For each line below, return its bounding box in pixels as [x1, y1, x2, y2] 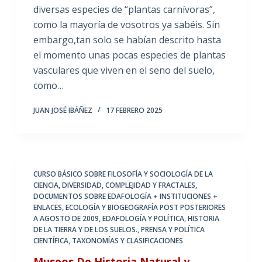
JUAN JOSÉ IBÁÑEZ [33, 105, 92, 115]
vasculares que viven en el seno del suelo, [33, 63, 215, 77]
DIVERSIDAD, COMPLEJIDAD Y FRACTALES [61, 180, 195, 190]
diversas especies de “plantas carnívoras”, [33, 2, 215, 16]
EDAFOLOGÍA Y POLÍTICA [102, 213, 184, 223]
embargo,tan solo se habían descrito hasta [33, 33, 221, 46]
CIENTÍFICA [33, 235, 68, 246]
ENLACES [33, 202, 62, 212]
